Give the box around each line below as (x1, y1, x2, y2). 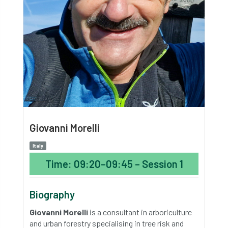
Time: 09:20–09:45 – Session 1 (45, 158, 183, 170)
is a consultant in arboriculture (88, 207, 192, 217)
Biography (30, 188, 75, 201)
